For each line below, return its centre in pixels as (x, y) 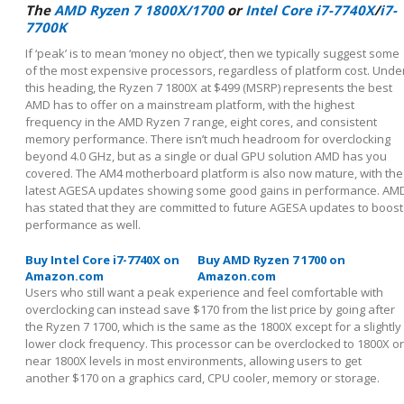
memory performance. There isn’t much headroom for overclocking (208, 139)
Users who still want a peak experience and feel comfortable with (204, 293)
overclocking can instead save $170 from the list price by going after (210, 310)
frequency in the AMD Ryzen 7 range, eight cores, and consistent (201, 122)
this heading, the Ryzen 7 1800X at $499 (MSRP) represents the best (209, 88)
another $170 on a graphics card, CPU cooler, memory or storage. (202, 378)
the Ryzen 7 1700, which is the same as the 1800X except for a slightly (213, 327)
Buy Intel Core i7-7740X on (102, 260)
